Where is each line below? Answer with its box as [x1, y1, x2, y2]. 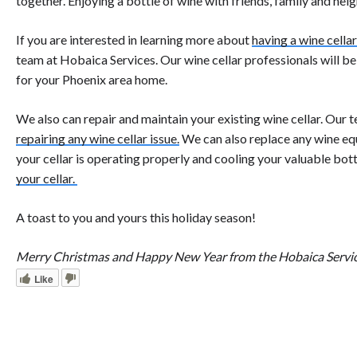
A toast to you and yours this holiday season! [16, 210, 258, 226]
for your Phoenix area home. [16, 72, 170, 88]
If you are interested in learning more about [16, 32, 252, 48]
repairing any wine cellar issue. [16, 131, 179, 147]
